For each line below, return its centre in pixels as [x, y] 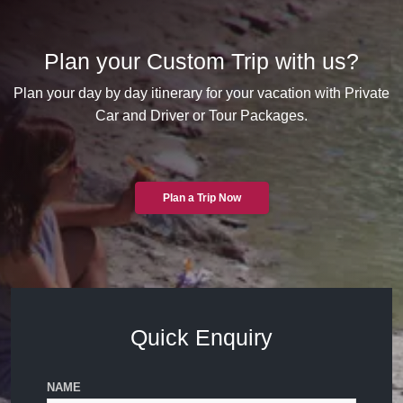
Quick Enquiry [201, 337]
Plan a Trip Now [201, 198]
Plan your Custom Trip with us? [201, 61]
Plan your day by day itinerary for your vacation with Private [201, 93]
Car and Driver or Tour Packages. [201, 116]
